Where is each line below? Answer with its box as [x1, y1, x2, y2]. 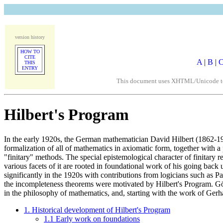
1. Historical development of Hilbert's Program [24, 205, 170, 214]
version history [15, 34, 45, 40]
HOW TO [20, 49, 40, 54]
